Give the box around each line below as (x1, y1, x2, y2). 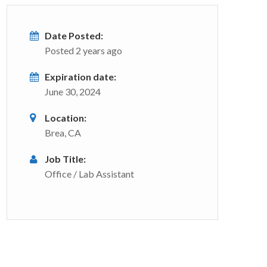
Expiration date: (45, 71, 116, 82)
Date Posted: (45, 30, 103, 41)
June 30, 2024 (45, 86, 101, 97)
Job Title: (45, 153, 86, 164)
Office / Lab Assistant (45, 168, 134, 179)
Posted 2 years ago (45, 45, 122, 56)
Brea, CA (45, 127, 81, 138)
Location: (45, 112, 86, 123)
